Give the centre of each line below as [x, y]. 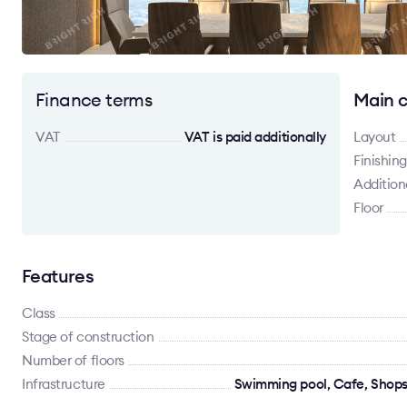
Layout [375, 137]
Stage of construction [88, 337]
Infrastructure [64, 384]
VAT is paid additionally [255, 137]
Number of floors [73, 360]
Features [58, 276]
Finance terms [94, 99]
